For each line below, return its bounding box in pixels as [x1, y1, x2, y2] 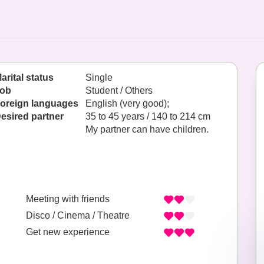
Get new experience [26, 227, 110, 237]
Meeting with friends [26, 194, 110, 204]
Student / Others [85, 85, 153, 95]
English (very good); [85, 98, 171, 108]
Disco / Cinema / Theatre [26, 210, 130, 221]
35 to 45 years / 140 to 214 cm [85, 111, 210, 121]
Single [85, 72, 113, 82]
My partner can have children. [85, 124, 209, 134]
